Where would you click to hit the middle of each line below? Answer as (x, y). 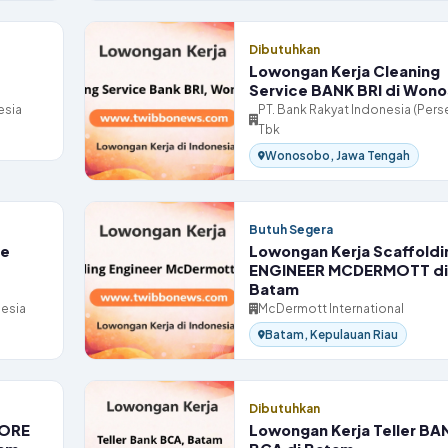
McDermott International (331, 308)
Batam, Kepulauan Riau (331, 334)
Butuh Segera (291, 229)
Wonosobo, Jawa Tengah (337, 155)
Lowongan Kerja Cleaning (344, 71)
